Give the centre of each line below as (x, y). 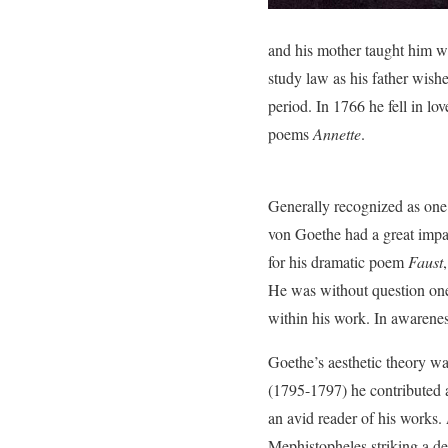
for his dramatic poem (338, 261)
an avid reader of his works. (357, 417)
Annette (337, 133)
